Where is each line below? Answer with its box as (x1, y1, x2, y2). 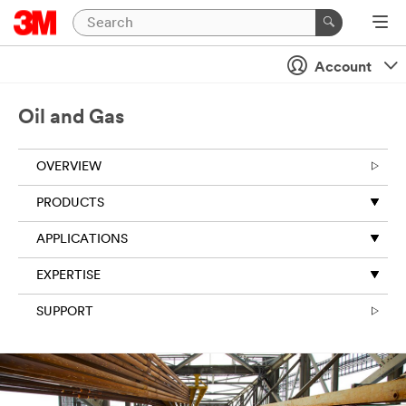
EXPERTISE (36, 269, 101, 283)
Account (311, 61, 375, 75)
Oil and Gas (18, 108, 124, 129)
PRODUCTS (36, 197, 104, 210)
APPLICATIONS (36, 233, 128, 246)
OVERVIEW (36, 160, 101, 174)
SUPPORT (36, 305, 93, 319)
